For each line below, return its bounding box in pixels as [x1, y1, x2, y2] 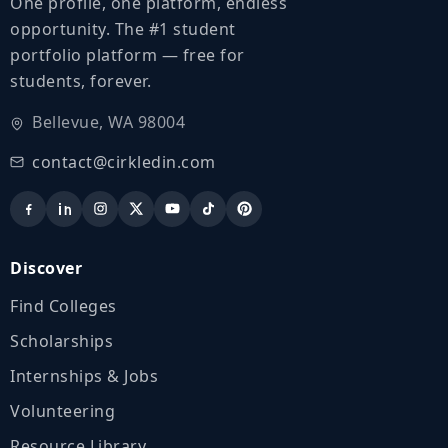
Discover [10, 256, 82, 279]
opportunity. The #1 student [10, 17, 236, 40]
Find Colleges [10, 294, 117, 317]
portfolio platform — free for [10, 43, 245, 66]
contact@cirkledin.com [32, 150, 216, 173]
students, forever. [10, 69, 151, 92]
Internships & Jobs [10, 364, 158, 387]
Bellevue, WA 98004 [32, 110, 185, 133]
